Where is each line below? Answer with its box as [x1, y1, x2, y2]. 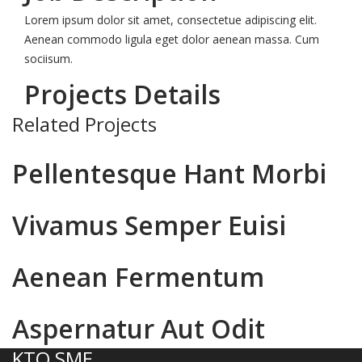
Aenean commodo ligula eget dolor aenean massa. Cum [24, 32, 319, 47]
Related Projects [12, 111, 157, 137]
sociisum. [24, 51, 73, 66]
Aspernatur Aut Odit [12, 311, 265, 346]
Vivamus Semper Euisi [12, 208, 286, 242]
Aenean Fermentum [12, 259, 264, 294]
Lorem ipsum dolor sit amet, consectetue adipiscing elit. [24, 12, 317, 27]
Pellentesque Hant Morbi [12, 156, 326, 191]
